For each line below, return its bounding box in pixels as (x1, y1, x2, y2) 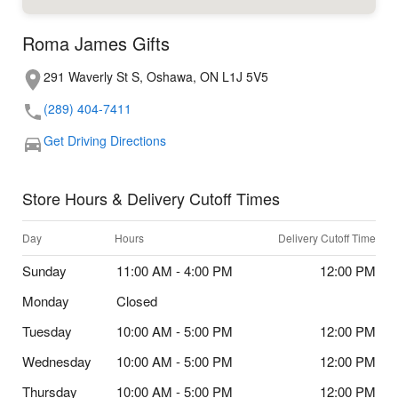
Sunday (22, 261, 67, 281)
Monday (22, 291, 69, 311)
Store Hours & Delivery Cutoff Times (22, 187, 280, 211)
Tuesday (22, 322, 72, 341)
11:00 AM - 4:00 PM (116, 261, 233, 281)
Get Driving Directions (44, 131, 166, 150)
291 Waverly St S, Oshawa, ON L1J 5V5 (44, 68, 268, 86)
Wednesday (22, 352, 92, 371)
